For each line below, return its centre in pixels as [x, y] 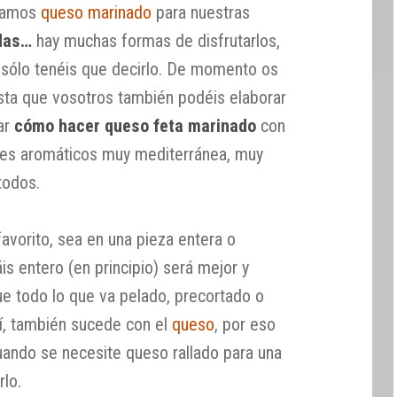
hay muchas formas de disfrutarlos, [156, 40]
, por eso [245, 324]
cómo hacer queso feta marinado [136, 125]
